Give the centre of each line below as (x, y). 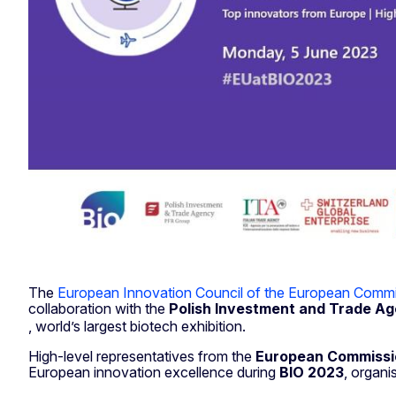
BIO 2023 (312, 373)
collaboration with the (99, 309)
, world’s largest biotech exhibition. (139, 327)
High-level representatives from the (142, 357)
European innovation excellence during (154, 373)
